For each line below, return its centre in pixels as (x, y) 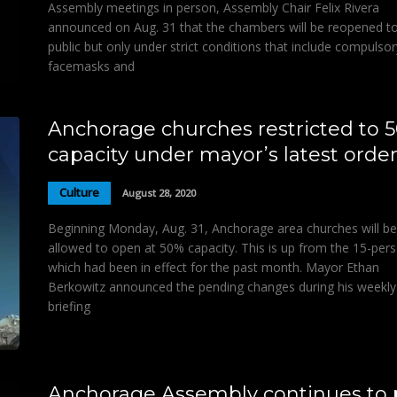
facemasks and (91, 66)
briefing (69, 306)
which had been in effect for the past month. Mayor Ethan (214, 267)
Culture (79, 193)
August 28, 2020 (159, 193)
